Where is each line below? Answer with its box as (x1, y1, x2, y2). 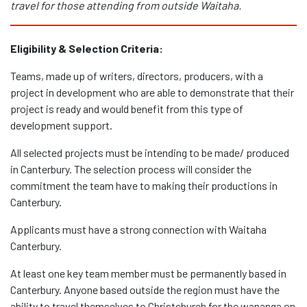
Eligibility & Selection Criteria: (10, 42, 163, 56)
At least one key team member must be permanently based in (10, 267, 286, 280)
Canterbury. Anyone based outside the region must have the (10, 283, 280, 297)
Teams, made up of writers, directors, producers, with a (10, 69, 263, 83)
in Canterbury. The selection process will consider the (10, 162, 251, 176)
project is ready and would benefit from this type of (10, 102, 243, 116)
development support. (10, 119, 116, 132)
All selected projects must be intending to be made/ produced (10, 146, 289, 160)
